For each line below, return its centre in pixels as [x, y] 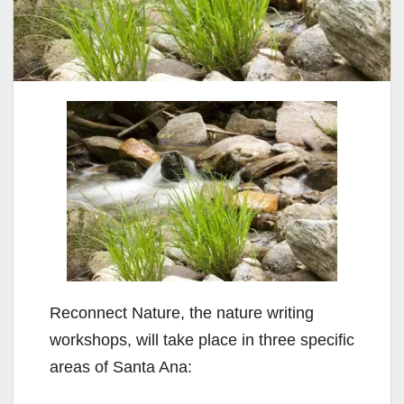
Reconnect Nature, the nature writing [182, 312]
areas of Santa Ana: [121, 367]
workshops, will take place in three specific [202, 340]
